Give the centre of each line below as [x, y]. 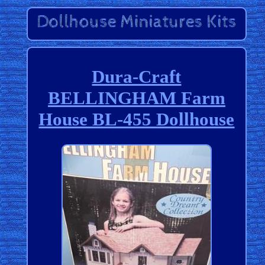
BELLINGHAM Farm [136, 98]
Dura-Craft [137, 76]
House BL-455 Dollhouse [137, 119]
